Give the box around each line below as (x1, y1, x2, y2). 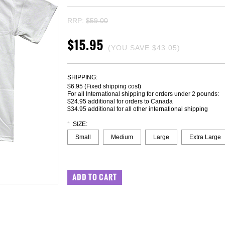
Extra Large (189, 134, 221, 141)
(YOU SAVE (108, 44, 152, 52)
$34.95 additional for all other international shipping (67, 105, 208, 113)
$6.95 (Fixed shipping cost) (67, 83, 141, 90)
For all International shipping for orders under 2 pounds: (67, 90, 219, 97)
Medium (111, 134, 133, 141)
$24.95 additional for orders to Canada (67, 98, 173, 105)
